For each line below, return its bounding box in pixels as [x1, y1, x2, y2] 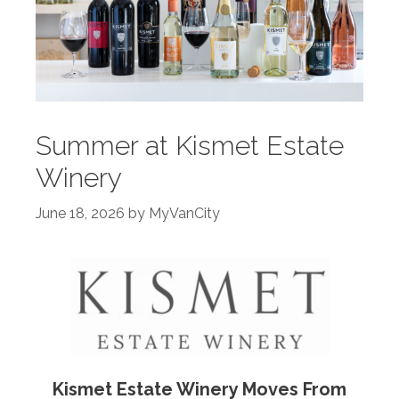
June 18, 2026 [36, 204, 125, 222]
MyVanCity [149, 204, 220, 222]
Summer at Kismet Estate [36, 129, 344, 161]
